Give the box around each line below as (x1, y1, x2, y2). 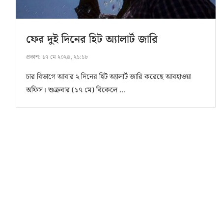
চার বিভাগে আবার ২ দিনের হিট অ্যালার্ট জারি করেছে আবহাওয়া (26, 71, 192, 83)
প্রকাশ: (26, 53, 41, 62)
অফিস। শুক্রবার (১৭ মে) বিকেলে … (26, 84, 126, 97)
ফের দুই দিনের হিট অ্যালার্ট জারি (26, 31, 158, 49)
